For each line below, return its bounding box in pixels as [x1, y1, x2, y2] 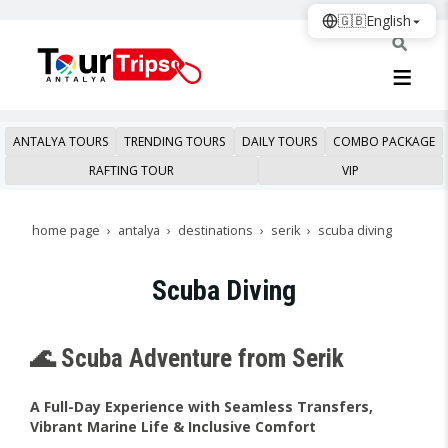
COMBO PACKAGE [332, 133, 435, 150]
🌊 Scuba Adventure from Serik [30, 344, 344, 373]
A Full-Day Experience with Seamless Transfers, [30, 397, 373, 416]
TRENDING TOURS [124, 133, 226, 150]
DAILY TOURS [241, 133, 317, 150]
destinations [178, 222, 253, 239]
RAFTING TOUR [89, 162, 174, 179]
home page [32, 222, 100, 239]
